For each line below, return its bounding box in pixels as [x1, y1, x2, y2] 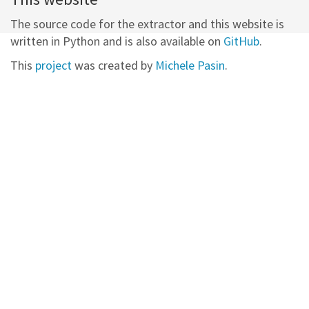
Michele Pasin [155, 57, 225, 73]
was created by [72, 57, 155, 73]
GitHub [223, 33, 259, 49]
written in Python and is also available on [10, 33, 223, 49]
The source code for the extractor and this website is [10, 16, 284, 32]
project [35, 57, 72, 73]
